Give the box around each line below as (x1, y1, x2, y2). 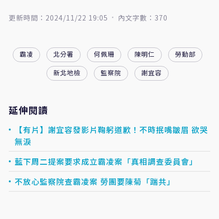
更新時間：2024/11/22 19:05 (8, 12, 108, 22)
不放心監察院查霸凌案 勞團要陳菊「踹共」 (14, 175, 175, 187)
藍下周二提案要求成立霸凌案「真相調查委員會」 (14, 155, 197, 167)
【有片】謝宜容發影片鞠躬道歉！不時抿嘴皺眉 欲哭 (14, 123, 208, 135)
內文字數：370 (117, 12, 168, 22)
